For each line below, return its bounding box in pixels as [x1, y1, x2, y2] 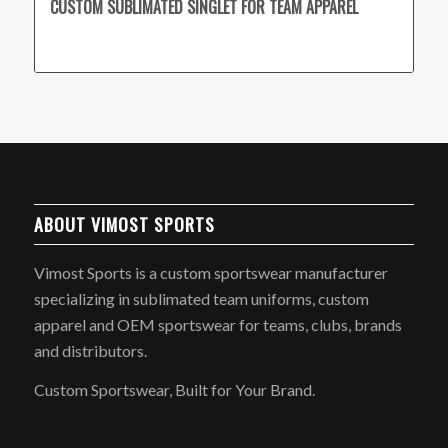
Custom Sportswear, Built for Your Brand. [33, 380, 315, 400]
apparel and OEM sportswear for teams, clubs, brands [33, 314, 402, 334]
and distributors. [33, 340, 147, 360]
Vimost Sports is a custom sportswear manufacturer [33, 262, 388, 282]
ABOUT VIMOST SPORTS [33, 210, 215, 237]
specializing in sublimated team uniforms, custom [33, 288, 369, 308]
